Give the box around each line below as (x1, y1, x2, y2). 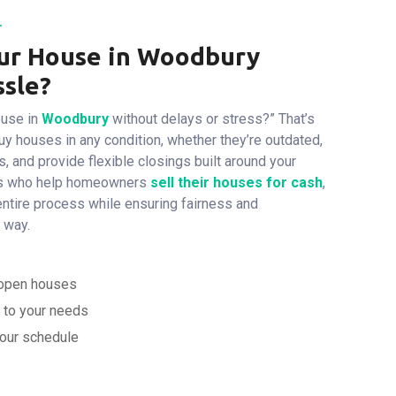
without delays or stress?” (109, 110, 275, 127)
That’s (275, 110, 315, 127)
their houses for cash (178, 174, 323, 191)
